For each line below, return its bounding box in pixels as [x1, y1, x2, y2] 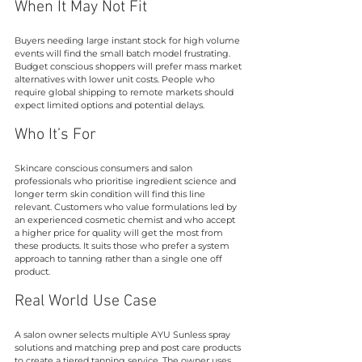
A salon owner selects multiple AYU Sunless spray [15, 328, 233, 340]
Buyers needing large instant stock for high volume [15, 34, 242, 46]
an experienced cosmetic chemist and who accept [15, 213, 238, 225]
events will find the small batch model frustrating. [15, 47, 233, 59]
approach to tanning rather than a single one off [15, 252, 225, 264]
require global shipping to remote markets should [15, 86, 236, 98]
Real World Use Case [15, 291, 157, 311]
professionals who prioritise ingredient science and [15, 175, 238, 187]
